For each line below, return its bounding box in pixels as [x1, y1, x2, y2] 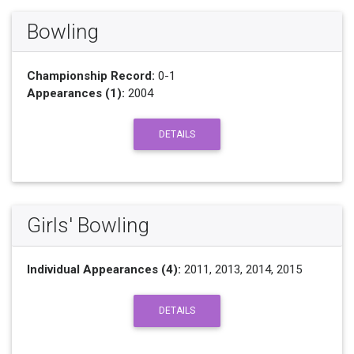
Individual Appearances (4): [26, 262, 181, 277]
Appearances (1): [26, 85, 125, 100]
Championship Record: [26, 68, 155, 83]
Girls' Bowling [26, 213, 149, 238]
